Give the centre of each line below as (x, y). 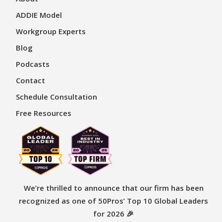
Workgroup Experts (51, 31)
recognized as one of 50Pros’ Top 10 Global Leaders (114, 200)
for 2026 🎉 (114, 213)
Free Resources (44, 113)
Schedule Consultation (57, 96)
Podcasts (33, 64)
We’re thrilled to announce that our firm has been (113, 188)
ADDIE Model (39, 15)
